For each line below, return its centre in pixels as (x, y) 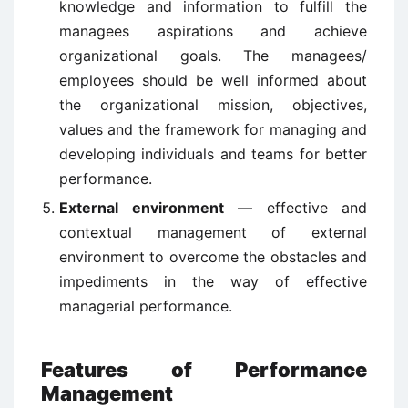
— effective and (295, 208)
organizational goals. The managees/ (213, 56)
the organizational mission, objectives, (213, 105)
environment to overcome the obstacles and (213, 257)
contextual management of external (213, 233)
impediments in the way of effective (213, 282)
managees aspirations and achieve (213, 31)
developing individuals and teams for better (213, 154)
